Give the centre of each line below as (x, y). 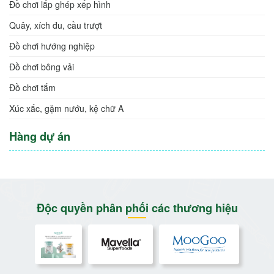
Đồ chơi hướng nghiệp (52, 46)
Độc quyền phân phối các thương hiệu (137, 208)
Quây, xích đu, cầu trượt (56, 25)
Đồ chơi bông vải (42, 66)
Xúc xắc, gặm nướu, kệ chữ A (66, 108)
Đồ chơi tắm (32, 87)
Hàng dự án (40, 136)
